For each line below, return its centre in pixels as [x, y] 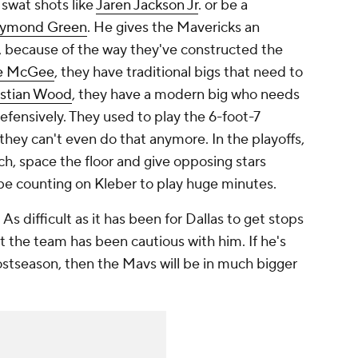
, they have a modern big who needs [186, 95]
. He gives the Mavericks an [173, 28]
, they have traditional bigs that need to [179, 73]
